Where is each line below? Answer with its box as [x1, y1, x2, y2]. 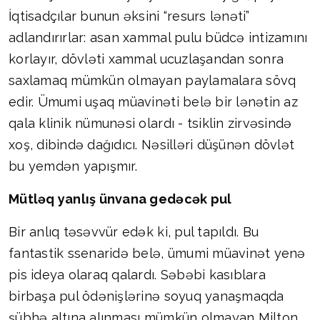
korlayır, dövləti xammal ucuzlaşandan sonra [9, 51, 284, 67]
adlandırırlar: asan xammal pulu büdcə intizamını [9, 30, 308, 46]
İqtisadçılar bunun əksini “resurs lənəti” [9, 9, 250, 24]
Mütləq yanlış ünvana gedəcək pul [9, 191, 232, 207]
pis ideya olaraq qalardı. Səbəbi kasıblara [9, 267, 266, 283]
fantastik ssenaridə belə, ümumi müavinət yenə [9, 246, 306, 261]
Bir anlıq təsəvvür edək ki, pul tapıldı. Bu [9, 224, 259, 240]
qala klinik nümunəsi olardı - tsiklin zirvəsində [9, 116, 292, 131]
